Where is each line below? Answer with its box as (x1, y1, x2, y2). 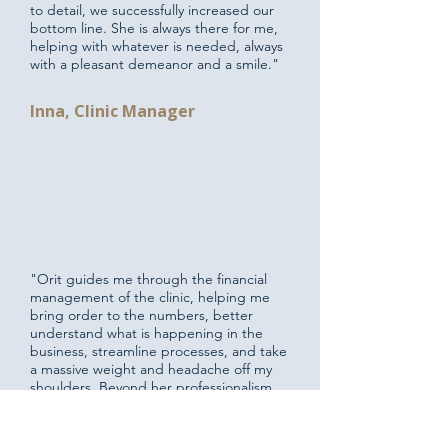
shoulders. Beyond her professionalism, (30, 378, 276, 396)
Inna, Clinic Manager (30, 100, 195, 122)
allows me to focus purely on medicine (30, 414, 270, 432)
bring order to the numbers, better (30, 306, 253, 324)
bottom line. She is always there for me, (30, 19, 278, 37)
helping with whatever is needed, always (30, 37, 283, 55)
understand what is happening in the (30, 324, 263, 342)
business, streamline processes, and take (30, 342, 287, 360)
